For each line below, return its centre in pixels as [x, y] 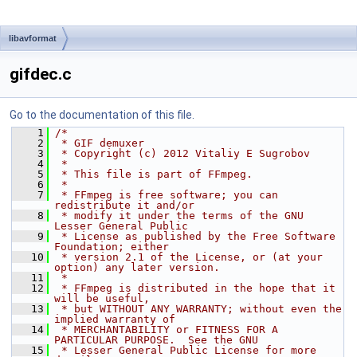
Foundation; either [112, 247]
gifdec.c [41, 74]
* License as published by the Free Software [195, 236]
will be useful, [102, 298]
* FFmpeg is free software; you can [167, 195]
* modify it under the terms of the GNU [179, 216]
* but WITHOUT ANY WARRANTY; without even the [198, 309]
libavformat [33, 38]
